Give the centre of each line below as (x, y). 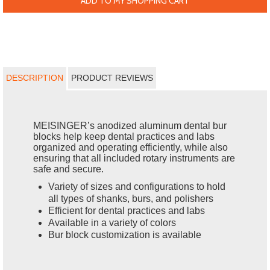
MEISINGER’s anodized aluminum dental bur (130, 125)
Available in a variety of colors (112, 222)
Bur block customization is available (125, 234)
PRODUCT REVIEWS (112, 77)
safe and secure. (68, 169)
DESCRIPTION (35, 77)
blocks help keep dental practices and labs (124, 136)
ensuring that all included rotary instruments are (134, 158)
